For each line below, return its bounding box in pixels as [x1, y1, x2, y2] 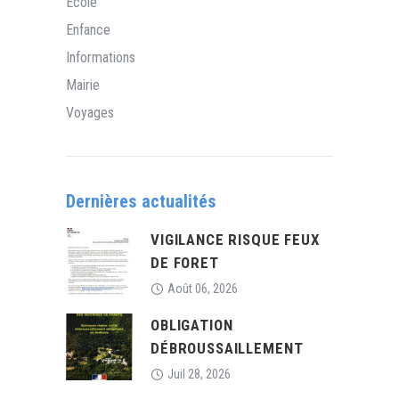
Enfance [66, 20, 110, 38]
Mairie [66, 76, 100, 94]
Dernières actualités [66, 190, 216, 212]
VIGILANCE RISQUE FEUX [151, 230, 321, 248]
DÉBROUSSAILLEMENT [151, 338, 304, 357]
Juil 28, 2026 [167, 366, 231, 381]
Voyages [66, 103, 114, 121]
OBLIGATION [151, 315, 233, 334]
